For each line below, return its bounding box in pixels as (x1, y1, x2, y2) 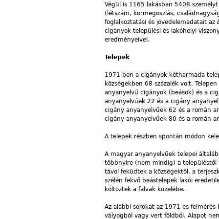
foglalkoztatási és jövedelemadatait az (105, 18, 217, 25)
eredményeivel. (105, 36, 150, 43)
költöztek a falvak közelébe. (105, 185, 185, 193)
